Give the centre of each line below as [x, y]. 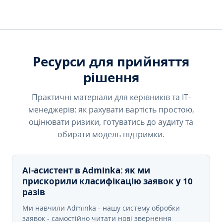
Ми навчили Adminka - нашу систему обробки [101, 208]
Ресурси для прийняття [111, 61]
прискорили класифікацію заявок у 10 [108, 181]
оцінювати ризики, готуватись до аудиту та [111, 122]
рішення [111, 77]
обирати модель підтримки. [111, 134]
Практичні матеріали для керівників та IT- [111, 97]
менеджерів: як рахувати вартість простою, [111, 110]
